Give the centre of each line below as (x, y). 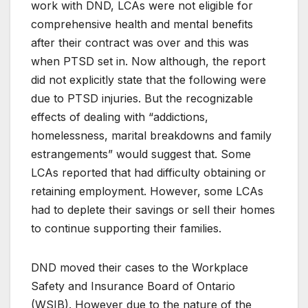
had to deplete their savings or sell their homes (153, 209)
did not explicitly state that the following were (148, 79)
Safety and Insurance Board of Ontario (133, 286)
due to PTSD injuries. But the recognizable (142, 98)
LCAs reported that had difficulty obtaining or (148, 172)
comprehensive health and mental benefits (142, 24)
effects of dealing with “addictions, (120, 117)
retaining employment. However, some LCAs (147, 191)
